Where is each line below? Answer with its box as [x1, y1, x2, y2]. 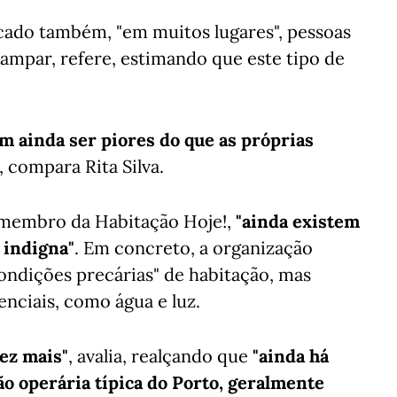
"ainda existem [236, 210, 360, 232]
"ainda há [253, 345, 329, 367]
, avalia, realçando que [68, 345, 253, 367]
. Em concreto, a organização [74, 237, 313, 259]
